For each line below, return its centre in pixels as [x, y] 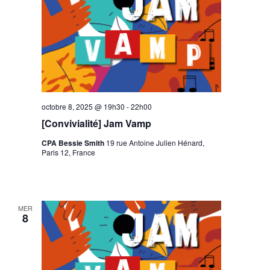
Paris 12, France [69, 152]
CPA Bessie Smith [74, 143]
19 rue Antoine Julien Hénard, [155, 142]
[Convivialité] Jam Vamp [97, 123]
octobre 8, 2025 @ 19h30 [83, 106]
